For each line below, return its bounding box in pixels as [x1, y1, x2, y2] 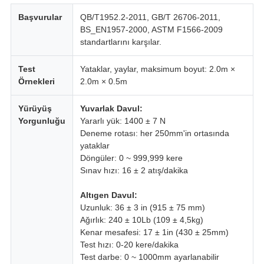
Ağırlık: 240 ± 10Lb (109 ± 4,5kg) [80, 215, 203, 225]
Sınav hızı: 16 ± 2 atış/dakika [80, 166, 188, 176]
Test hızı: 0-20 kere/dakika [80, 240, 179, 250]
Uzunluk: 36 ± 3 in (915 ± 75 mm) [80, 203, 205, 213]
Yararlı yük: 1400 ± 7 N [80, 116, 166, 126]
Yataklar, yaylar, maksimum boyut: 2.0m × [80, 64, 235, 74]
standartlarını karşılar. [80, 37, 161, 47]
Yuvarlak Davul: [80, 104, 143, 114]
